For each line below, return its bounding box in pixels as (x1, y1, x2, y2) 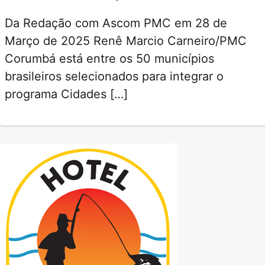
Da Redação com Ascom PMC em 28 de (5, 15, 227, 30)
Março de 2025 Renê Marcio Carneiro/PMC (5, 33, 247, 48)
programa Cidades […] (5, 86, 128, 101)
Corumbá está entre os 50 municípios (5, 51, 214, 66)
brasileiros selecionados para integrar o (5, 69, 224, 83)
